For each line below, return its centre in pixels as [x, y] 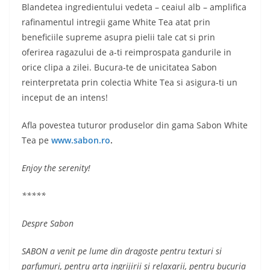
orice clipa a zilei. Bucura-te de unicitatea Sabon [119, 67]
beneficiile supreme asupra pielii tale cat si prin [118, 37]
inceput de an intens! [65, 97]
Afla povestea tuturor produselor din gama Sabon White [135, 125]
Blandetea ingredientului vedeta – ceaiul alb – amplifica [134, 7]
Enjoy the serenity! [56, 168]
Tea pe [36, 140]
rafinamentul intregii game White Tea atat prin [116, 22]
